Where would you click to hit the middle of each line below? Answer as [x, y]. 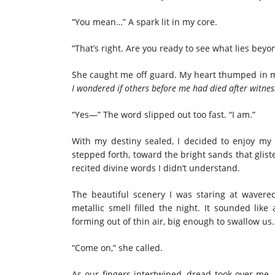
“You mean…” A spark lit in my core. [145, 21]
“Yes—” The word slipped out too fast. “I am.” [164, 114]
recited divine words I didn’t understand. [156, 168]
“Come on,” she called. [118, 247]
